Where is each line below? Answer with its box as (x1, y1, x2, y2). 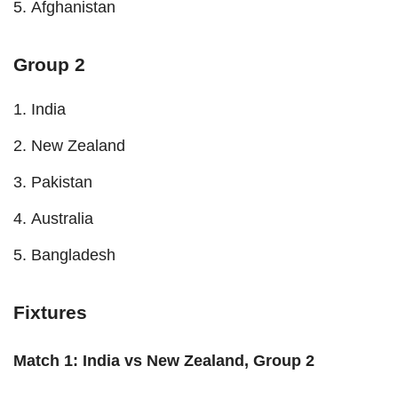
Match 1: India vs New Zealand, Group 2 (13, 351, 314, 370)
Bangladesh (31, 245, 115, 264)
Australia (31, 209, 93, 227)
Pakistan (31, 172, 92, 191)
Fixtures (13, 301, 87, 322)
